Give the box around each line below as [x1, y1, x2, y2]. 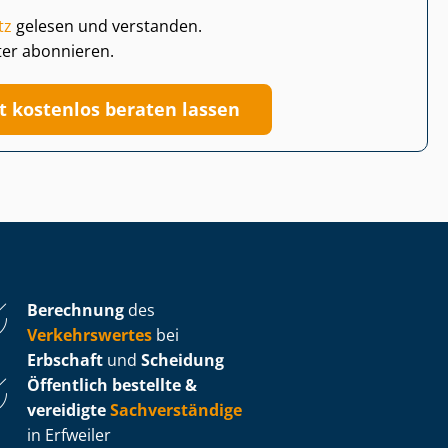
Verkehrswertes [27, 323, 152, 346]
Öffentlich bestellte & [27, 373, 197, 396]
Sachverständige [110, 398, 242, 421]
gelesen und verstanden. [12, 14, 202, 37]
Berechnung [27, 298, 124, 321]
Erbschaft [27, 348, 103, 371]
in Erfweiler [27, 423, 111, 446]
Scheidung [141, 348, 224, 371]
